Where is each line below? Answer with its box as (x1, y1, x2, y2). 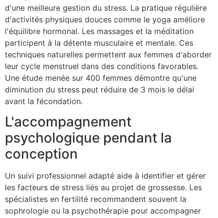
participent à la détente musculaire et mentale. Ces (5, 37, 193, 48)
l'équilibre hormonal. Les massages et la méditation (5, 26, 194, 36)
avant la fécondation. (5, 96, 83, 106)
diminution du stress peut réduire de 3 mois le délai (5, 84, 194, 94)
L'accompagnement (5, 113, 131, 130)
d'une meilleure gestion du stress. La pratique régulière (5, 2, 207, 13)
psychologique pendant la (5, 129, 172, 146)
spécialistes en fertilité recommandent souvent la (5, 194, 186, 204)
